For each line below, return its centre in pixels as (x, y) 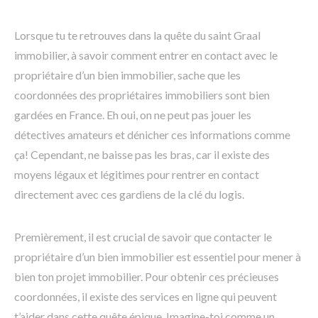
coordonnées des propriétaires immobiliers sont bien (142, 95)
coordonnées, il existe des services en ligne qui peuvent (146, 297)
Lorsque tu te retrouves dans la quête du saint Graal (137, 35)
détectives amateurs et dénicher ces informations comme (152, 135)
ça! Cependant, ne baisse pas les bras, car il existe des (142, 155)
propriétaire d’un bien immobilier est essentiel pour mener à (158, 257)
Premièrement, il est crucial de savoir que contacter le (143, 237)
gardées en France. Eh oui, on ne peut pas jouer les (133, 115)
